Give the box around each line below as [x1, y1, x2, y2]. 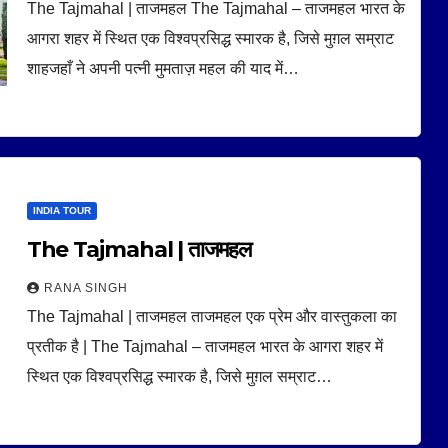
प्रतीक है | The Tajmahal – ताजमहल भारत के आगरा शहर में [26, 337, 383, 355]
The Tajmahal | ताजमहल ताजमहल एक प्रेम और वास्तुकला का [26, 307, 397, 325]
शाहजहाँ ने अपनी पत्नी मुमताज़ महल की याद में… [26, 59, 299, 77]
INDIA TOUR [32, 204, 91, 216]
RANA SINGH [43, 280, 128, 295]
